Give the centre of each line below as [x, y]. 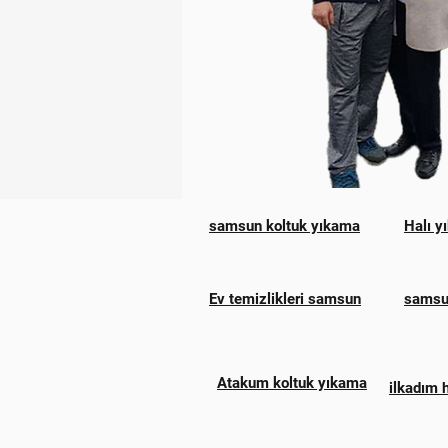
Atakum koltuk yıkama [292, 383]
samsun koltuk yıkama [284, 226]
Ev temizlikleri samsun [285, 299]
